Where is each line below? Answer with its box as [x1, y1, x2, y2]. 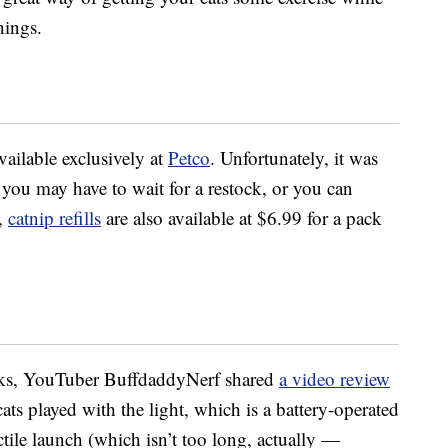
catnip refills [8, 205, 101, 231]
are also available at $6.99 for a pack [101, 205, 382, 231]
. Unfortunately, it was [210, 145, 378, 171]
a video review [279, 366, 390, 392]
